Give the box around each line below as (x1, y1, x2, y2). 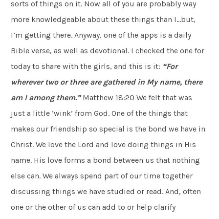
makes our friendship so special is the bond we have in (11, 124, 206, 133)
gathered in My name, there (103, 77, 203, 87)
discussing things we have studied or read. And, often (11, 186, 201, 196)
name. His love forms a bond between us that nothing (11, 155, 200, 165)
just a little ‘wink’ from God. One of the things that (11, 108, 188, 118)
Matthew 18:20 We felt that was (81, 92, 193, 102)
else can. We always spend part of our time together (11, 171, 193, 180)
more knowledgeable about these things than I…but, (11, 14, 196, 24)
